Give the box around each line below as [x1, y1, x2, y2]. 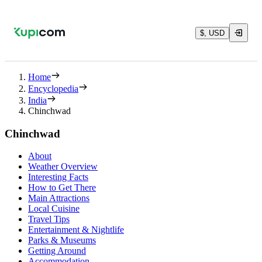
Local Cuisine [28, 204, 80, 214]
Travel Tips [28, 214, 70, 225]
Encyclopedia [28, 84, 78, 94]
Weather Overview [28, 161, 98, 172]
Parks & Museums [28, 235, 96, 246]
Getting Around [28, 246, 86, 256]
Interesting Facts [28, 172, 88, 182]
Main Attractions [28, 193, 89, 204]
